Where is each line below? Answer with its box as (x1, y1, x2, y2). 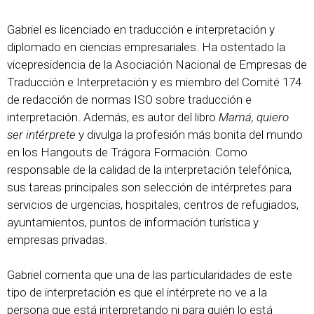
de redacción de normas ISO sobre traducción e (7, 92, 252, 107)
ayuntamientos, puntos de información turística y (7, 214, 259, 229)
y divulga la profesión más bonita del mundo (78, 127, 303, 142)
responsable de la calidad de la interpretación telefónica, (7, 162, 292, 177)
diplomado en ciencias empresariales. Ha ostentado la (7, 39, 285, 54)
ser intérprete (7, 127, 78, 142)
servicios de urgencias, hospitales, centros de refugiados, (7, 197, 299, 212)
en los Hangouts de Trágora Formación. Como (7, 144, 247, 159)
